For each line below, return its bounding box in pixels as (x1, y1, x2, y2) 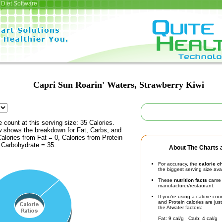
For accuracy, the (158, 161, 199, 166)
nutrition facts (174, 177, 207, 183)
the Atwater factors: (158, 205, 202, 210)
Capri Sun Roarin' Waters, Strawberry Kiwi (33, 80, 204, 90)
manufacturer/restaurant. (158, 183, 215, 188)
